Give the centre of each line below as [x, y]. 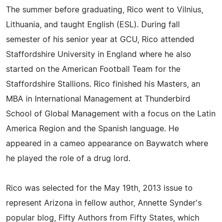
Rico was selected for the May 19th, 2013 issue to [99, 188]
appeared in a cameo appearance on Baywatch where [107, 143]
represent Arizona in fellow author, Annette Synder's [104, 203]
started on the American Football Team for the [93, 69]
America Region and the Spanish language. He [92, 129]
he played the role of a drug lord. [68, 158]
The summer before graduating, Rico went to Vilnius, [105, 10]
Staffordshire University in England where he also [99, 54]
